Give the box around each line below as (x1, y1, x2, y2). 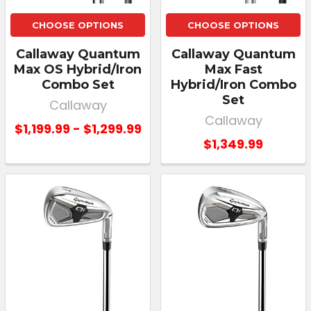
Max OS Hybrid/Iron (14, 61, 142, 77)
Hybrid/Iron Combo (170, 76, 296, 92)
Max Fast (204, 61, 262, 77)
